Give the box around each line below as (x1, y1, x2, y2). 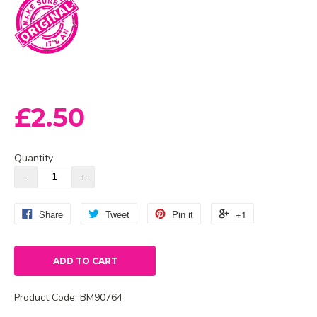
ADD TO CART (52, 255, 117, 266)
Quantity (14, 151, 53, 165)
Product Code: (14, 290, 80, 304)
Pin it (172, 207, 193, 221)
